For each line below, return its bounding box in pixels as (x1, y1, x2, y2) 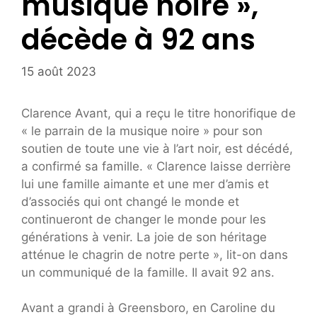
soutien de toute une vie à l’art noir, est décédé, (21, 141, 293, 156)
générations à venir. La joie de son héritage (21, 229, 267, 244)
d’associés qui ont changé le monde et (21, 194, 239, 209)
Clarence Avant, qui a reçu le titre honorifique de (21, 105, 296, 120)
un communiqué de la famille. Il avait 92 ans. (21, 265, 275, 279)
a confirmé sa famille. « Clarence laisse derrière (21, 158, 291, 173)
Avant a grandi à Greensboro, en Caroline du (21, 301, 275, 316)
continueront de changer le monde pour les (21, 212, 266, 226)
